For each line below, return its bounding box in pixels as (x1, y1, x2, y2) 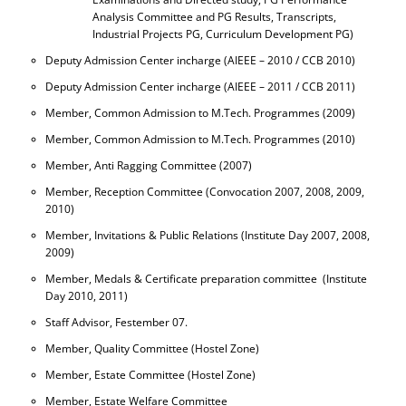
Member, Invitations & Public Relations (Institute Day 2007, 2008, (45, 227, 370, 243)
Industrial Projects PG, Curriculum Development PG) (92, 26, 353, 42)
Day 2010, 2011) (45, 288, 128, 304)
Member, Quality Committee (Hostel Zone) (45, 341, 259, 356)
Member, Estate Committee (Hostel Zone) (45, 367, 256, 382)
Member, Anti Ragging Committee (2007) (45, 158, 252, 173)
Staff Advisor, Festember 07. (45, 314, 188, 330)
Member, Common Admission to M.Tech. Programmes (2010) (45, 131, 355, 147)
